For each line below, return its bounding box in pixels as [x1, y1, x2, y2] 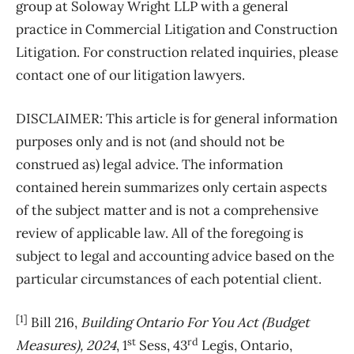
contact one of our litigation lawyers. [16, 66, 245, 85]
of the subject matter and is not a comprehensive [16, 201, 318, 220]
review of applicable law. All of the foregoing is [16, 224, 303, 243]
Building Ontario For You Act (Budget [81, 314, 310, 332]
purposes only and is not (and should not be [16, 133, 284, 151]
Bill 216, [28, 314, 81, 332]
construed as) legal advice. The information [16, 156, 283, 174]
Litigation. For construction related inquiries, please [16, 43, 338, 62]
